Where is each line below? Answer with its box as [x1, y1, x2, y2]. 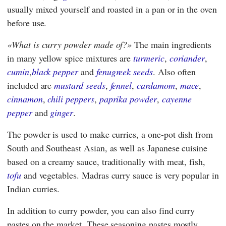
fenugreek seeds [96, 65, 153, 78]
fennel [110, 79, 132, 91]
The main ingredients [132, 38, 212, 50]
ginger [50, 106, 74, 119]
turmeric [133, 51, 164, 64]
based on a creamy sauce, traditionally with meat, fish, [7, 155, 206, 167]
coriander [169, 51, 205, 64]
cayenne [161, 92, 192, 105]
